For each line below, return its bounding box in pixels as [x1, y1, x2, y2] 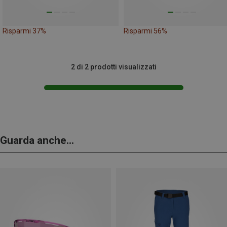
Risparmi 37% [3, 27, 46, 35]
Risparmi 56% [124, 27, 167, 35]
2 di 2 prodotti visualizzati [70, 63, 157, 71]
